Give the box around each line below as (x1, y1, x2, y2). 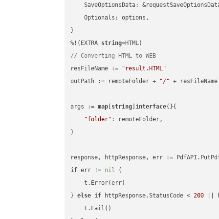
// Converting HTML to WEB (70, 52, 156, 60)
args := (70, 103, 98, 110)
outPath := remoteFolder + (70, 78, 160, 85)
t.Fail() (70, 205, 112, 212)
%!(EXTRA (70, 40, 102, 47)
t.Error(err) (70, 179, 126, 187)
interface (135, 103, 167, 110)
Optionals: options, (70, 14, 150, 22)
